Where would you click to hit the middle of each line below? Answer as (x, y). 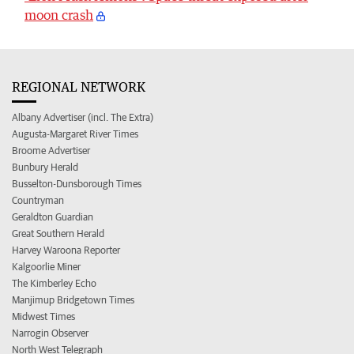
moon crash (59, 15)
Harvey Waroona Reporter (66, 250)
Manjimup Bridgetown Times (73, 299)
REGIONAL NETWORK (79, 87)
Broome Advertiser (51, 150)
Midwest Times (43, 316)
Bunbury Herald (45, 167)
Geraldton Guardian (53, 217)
